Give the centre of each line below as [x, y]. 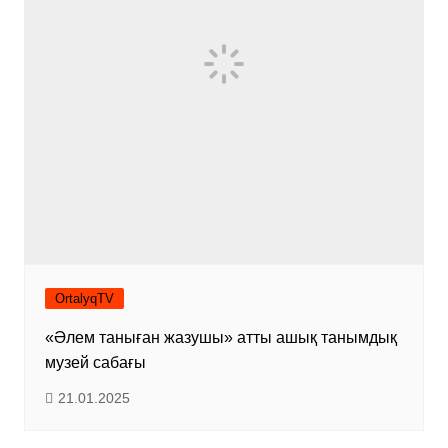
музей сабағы [95, 363]
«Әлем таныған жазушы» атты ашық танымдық [220, 338]
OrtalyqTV [84, 299]
